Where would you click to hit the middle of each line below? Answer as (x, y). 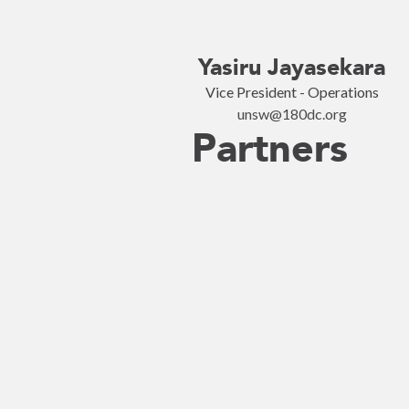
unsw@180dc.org (292, 114)
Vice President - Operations (292, 92)
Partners (270, 148)
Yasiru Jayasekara (292, 67)
